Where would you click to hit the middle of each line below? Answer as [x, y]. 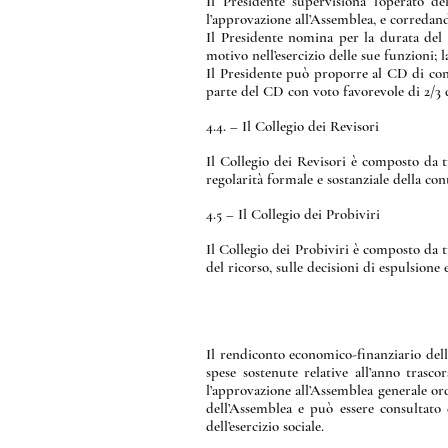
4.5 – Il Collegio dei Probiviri [293, 214]
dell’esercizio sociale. [265, 426]
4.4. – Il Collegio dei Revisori [292, 126]
